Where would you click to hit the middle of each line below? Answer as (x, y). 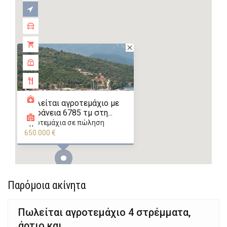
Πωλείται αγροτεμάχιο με (71, 103)
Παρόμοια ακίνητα (47, 185)
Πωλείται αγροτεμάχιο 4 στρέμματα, (104, 212)
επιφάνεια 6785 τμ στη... (68, 112)
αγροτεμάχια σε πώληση (64, 122)
